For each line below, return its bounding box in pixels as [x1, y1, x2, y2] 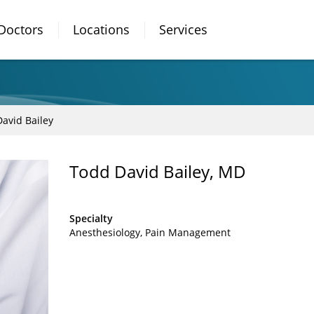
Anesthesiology [69, 226, 140, 239]
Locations [73, 21, 130, 38]
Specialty [69, 212, 113, 225]
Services [159, 21, 207, 38]
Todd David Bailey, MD [69, 160, 246, 183]
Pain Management [145, 226, 231, 239]
